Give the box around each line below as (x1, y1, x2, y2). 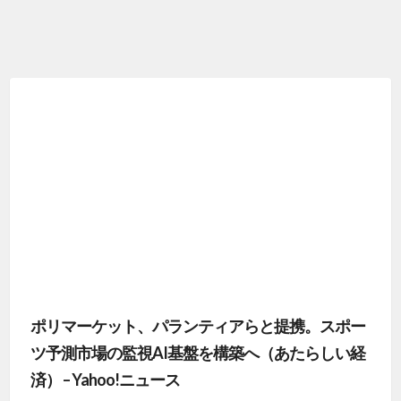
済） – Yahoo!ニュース (30, 370, 180, 390)
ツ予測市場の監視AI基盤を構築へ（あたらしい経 (30, 343, 365, 363)
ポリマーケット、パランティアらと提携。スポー (30, 316, 365, 337)
